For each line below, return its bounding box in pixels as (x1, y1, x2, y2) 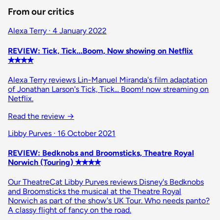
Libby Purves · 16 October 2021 (8, 128, 115, 138)
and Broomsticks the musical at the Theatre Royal (8, 187, 181, 196)
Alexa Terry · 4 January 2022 (8, 26, 107, 36)
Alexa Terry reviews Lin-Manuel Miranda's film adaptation (8, 75, 207, 84)
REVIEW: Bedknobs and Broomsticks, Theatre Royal (8, 148, 194, 158)
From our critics (8, 5, 74, 17)
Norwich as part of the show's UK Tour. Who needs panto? (8, 196, 210, 206)
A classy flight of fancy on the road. (8, 205, 131, 215)
